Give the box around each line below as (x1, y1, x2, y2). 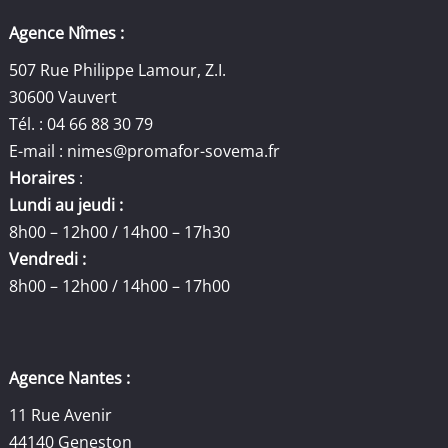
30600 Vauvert (9, 86, 118, 108)
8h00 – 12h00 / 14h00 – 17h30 (9, 221, 231, 243)
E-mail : (9, 140, 68, 162)
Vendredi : (9, 248, 87, 270)
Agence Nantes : (9, 366, 131, 389)
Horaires (9, 167, 80, 189)
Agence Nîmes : (9, 22, 125, 44)
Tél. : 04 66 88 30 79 (9, 113, 154, 135)
